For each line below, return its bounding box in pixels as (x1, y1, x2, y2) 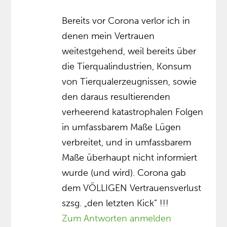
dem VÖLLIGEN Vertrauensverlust (62, 182, 202, 194)
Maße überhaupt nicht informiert (62, 152, 198, 163)
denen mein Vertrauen (62, 30, 155, 42)
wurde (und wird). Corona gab (62, 167, 186, 178)
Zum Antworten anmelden (62, 212, 172, 224)
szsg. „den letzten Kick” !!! (62, 197, 169, 209)
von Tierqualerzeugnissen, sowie (62, 75, 197, 87)
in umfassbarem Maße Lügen (62, 121, 181, 133)
